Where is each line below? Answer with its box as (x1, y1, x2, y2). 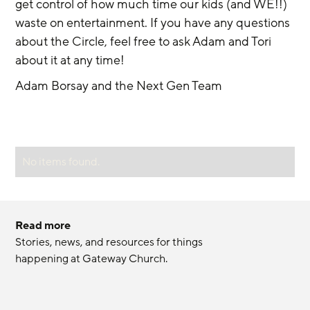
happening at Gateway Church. (15, 251, 168, 267)
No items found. (22, 154, 100, 170)
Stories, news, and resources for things (15, 235, 206, 250)
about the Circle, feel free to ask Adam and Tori (15, 33, 275, 50)
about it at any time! (15, 51, 125, 69)
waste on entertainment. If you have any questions (15, 14, 293, 31)
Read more (15, 218, 71, 234)
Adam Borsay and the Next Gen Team (15, 77, 223, 94)
